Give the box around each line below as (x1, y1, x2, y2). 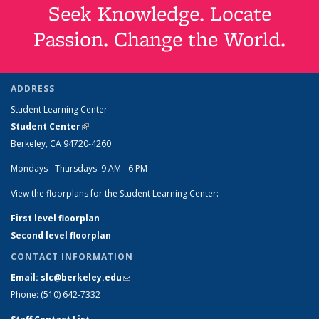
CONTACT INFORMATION (11, 250, 133, 263)
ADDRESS (11, 82, 55, 95)
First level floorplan (11, 211, 100, 224)
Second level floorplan (11, 229, 111, 241)
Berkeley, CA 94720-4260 (11, 137, 111, 150)
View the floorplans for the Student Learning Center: (11, 187, 219, 199)
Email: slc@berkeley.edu (11, 271, 122, 283)
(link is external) (80, 120, 155, 132)
